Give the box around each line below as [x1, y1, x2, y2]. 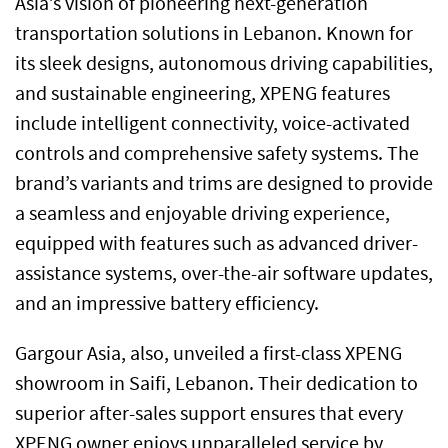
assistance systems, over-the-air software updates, [15, 261, 433, 287]
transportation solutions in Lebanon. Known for [15, 21, 413, 47]
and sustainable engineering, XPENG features [15, 81, 390, 107]
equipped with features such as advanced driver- [15, 231, 418, 257]
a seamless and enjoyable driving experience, [15, 201, 390, 227]
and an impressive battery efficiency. [15, 291, 319, 317]
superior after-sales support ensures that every [15, 401, 403, 427]
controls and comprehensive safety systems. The [15, 141, 419, 167]
